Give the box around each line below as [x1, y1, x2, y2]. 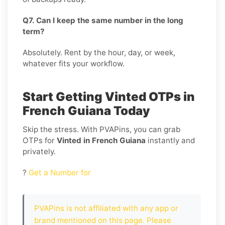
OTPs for [23, 135, 57, 145]
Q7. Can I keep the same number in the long [23, 15, 183, 25]
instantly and [146, 135, 195, 145]
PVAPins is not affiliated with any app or [34, 203, 178, 213]
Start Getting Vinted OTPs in [23, 89, 195, 104]
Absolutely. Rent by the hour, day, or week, [23, 47, 175, 57]
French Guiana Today [23, 103, 150, 118]
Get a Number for [27, 167, 91, 177]
